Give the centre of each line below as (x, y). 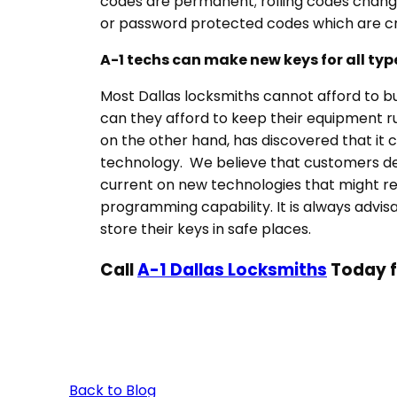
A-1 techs (135, 59)
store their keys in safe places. (206, 229)
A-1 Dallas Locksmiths (232, 269)
